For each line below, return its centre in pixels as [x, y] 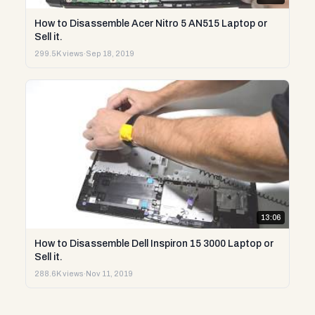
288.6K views [59, 273]
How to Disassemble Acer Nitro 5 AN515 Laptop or [151, 24]
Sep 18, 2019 [110, 54]
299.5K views [59, 54]
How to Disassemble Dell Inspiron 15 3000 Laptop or [154, 243]
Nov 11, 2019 [109, 273]
